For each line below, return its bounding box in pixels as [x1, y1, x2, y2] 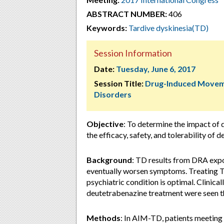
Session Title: [94, 78, 143, 88]
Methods [86, 213, 120, 222]
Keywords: [86, 23, 127, 32]
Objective [86, 119, 123, 128]
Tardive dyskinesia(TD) [128, 23, 208, 32]
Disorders [94, 89, 131, 99]
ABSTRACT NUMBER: [86, 9, 167, 18]
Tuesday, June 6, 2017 [116, 64, 195, 73]
